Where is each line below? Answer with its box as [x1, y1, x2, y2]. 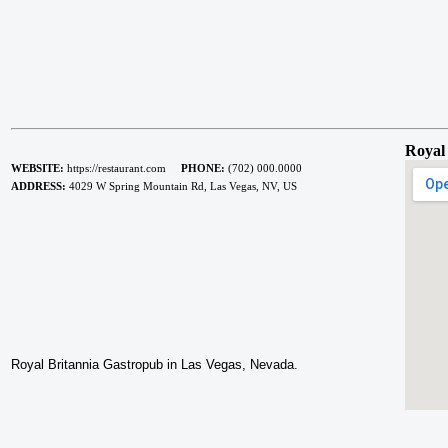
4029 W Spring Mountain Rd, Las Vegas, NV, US [66, 180, 297, 192]
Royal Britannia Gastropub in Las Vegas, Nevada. [11, 356, 298, 372]
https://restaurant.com [64, 162, 181, 174]
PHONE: [181, 162, 225, 174]
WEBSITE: [11, 162, 64, 174]
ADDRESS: [11, 180, 66, 192]
